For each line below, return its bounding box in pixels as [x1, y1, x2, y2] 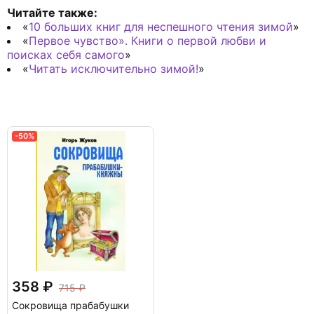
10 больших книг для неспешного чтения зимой [29, 19, 293, 34]
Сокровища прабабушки [12, 299, 129, 311]
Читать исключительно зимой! [29, 61, 198, 76]
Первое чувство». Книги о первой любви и [29, 33, 266, 48]
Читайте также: [7, 5, 97, 20]
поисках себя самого [7, 47, 125, 62]
